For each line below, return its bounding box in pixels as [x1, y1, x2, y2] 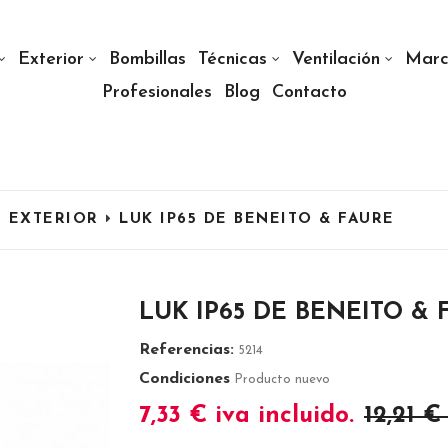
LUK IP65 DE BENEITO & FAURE [119, 212, 395, 228]
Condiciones [139, 371, 230, 388]
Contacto [271, 83, 347, 102]
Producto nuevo [234, 373, 330, 387]
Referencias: [139, 342, 234, 359]
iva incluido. [207, 404, 354, 429]
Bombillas [109, 50, 186, 69]
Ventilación [292, 50, 380, 69]
